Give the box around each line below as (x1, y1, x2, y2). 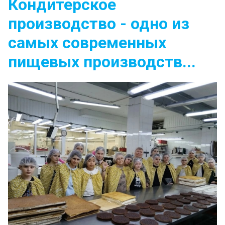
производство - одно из (8, 14, 189, 33)
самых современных (8, 33, 166, 52)
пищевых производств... (8, 52, 196, 71)
